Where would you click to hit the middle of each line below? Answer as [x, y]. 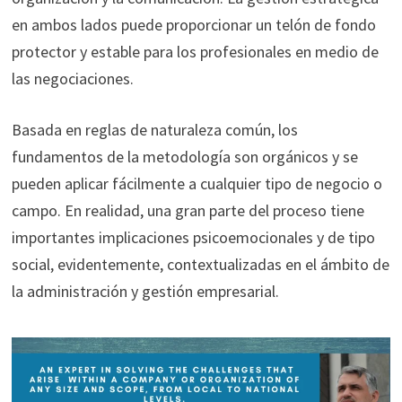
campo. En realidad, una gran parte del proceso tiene [188, 210]
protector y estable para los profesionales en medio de [195, 51]
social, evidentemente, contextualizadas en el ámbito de [200, 264]
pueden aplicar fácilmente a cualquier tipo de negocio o [197, 183]
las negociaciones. [72, 78]
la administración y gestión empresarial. [145, 291]
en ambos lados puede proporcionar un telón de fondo [193, 24]
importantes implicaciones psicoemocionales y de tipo [193, 237]
